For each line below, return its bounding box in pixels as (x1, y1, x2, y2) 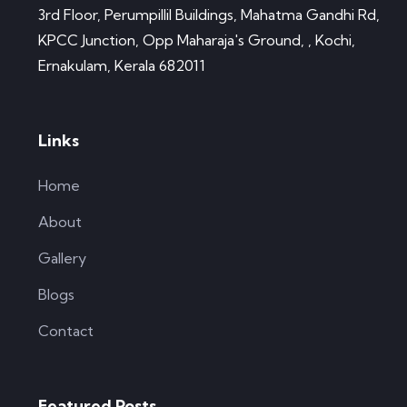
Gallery (38, 249, 86, 268)
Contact (38, 322, 94, 341)
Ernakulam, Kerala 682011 (38, 56, 205, 75)
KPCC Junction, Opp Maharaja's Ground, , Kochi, (38, 31, 355, 50)
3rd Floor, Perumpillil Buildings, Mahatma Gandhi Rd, (38, 5, 380, 25)
